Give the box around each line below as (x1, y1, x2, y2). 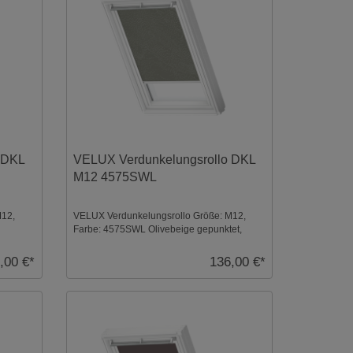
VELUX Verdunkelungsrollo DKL (72, 152, 255, 166)
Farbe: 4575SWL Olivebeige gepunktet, (72, 223, 242, 235)
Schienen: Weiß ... (72, 236, 150, 248)
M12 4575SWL (72, 169, 157, 184)
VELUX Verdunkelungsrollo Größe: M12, (72, 210, 246, 221)
